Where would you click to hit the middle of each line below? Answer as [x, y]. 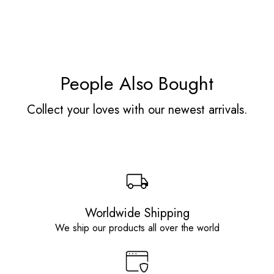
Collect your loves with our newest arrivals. [137, 110]
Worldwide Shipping [137, 213]
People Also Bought [137, 83]
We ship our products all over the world [137, 228]
